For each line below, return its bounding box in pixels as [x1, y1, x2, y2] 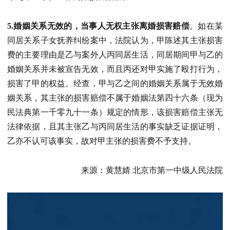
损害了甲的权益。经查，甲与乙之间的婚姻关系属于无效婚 [7, 79, 223, 88]
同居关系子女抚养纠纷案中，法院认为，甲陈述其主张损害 [7, 36, 223, 45]
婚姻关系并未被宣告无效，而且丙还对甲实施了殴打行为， [7, 65, 223, 74]
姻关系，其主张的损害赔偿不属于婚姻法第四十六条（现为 [7, 93, 223, 103]
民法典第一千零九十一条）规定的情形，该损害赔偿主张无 [7, 108, 223, 117]
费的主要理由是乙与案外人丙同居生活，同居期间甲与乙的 [7, 50, 223, 60]
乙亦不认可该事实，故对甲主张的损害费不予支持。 [7, 137, 196, 146]
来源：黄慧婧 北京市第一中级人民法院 [81, 165, 223, 175]
